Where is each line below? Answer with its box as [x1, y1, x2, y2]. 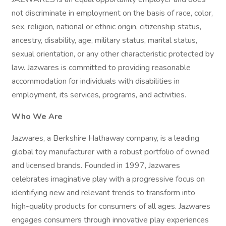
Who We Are [12, 111, 63, 122]
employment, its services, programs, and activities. [12, 89, 186, 100]
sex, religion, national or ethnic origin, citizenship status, [12, 21, 201, 32]
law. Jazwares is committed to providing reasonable [12, 62, 191, 73]
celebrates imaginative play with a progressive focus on [12, 174, 205, 185]
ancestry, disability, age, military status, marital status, [12, 35, 197, 46]
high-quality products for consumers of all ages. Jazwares [12, 201, 210, 212]
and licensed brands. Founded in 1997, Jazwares [12, 160, 180, 171]
